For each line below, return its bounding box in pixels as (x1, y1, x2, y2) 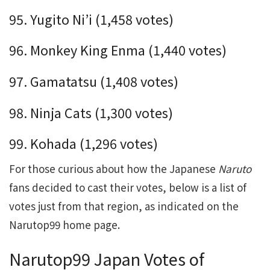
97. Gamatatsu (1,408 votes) (9, 72, 178, 91)
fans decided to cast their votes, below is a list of (9, 180, 246, 195)
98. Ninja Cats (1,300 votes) (9, 102, 173, 122)
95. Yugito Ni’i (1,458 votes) (9, 9, 174, 28)
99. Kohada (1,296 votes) (9, 134, 158, 153)
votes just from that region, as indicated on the (9, 198, 239, 214)
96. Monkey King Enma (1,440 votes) (9, 40, 227, 60)
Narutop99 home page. (9, 217, 120, 233)
